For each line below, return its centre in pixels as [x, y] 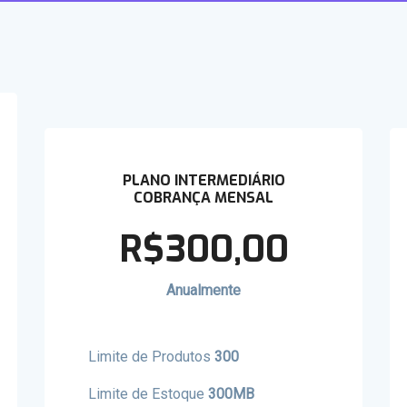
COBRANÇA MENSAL [203, 198]
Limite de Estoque [148, 394]
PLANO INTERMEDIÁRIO [203, 180]
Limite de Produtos [151, 357]
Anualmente [203, 290]
